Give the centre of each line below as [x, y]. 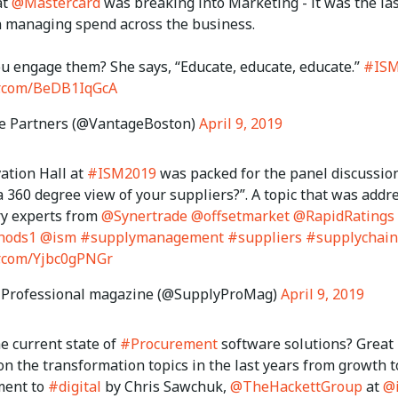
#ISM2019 [122, 174]
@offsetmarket [240, 216]
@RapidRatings [344, 216]
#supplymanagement [152, 238]
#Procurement [169, 344]
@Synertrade [144, 216]
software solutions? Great [306, 344]
